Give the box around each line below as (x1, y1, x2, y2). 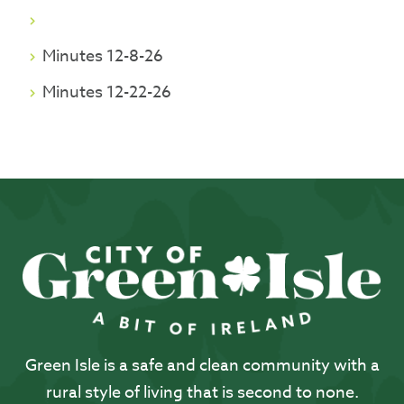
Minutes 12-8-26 (42, 44, 164, 69)
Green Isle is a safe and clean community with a (24, 353, 380, 378)
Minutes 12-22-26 (42, 80, 172, 105)
